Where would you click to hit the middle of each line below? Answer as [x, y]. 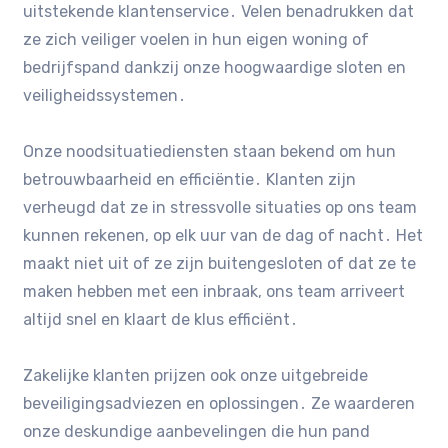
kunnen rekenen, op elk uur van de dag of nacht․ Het [223, 235]
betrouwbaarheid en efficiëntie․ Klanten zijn [190, 179]
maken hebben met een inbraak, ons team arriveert [214, 291]
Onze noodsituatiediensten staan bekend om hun [210, 151]
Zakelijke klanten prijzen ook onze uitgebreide [196, 375]
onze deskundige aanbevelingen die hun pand [197, 431]
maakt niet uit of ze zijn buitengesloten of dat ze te [220, 263]
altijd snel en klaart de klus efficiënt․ [161, 319]
